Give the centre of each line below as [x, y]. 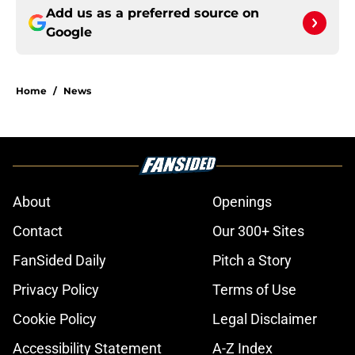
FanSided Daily [59, 261]
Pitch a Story [252, 261]
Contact [38, 231]
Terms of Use [254, 290]
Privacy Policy [56, 290]
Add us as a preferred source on [153, 13]
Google [69, 32]
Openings [242, 202]
